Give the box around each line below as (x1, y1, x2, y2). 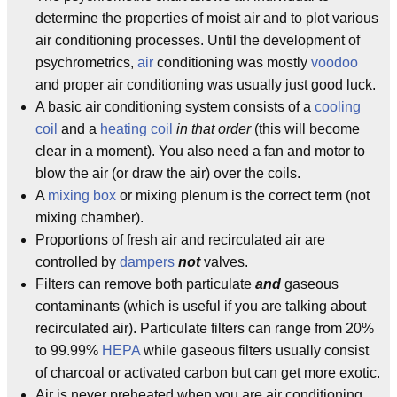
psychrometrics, (35, 55, 137, 70)
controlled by (35, 254, 120, 269)
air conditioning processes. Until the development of (35, 33, 360, 48)
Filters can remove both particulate (35, 276, 255, 292)
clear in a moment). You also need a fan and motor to (35, 144, 365, 159)
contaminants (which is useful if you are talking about (35, 299, 366, 314)
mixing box (48, 188, 116, 203)
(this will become (251, 121, 360, 136)
